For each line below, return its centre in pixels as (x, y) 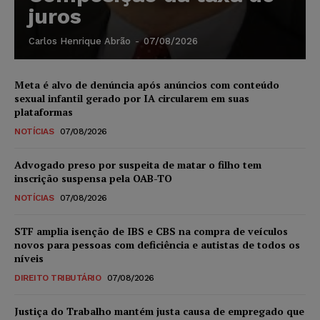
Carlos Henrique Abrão (80, 41)
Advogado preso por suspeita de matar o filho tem (138, 164)
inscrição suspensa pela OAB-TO (93, 178)
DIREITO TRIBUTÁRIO (57, 277)
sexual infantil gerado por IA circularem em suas (132, 98)
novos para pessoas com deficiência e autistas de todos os (157, 244)
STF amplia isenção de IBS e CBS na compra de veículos (151, 231)
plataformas (44, 111)
